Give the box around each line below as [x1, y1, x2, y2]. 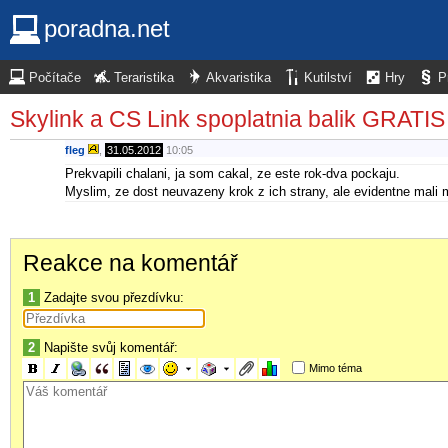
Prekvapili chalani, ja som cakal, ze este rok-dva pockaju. [65, 165, 400, 181]
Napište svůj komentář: [40, 339, 178, 355]
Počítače [29, 71, 81, 85]
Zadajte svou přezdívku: [40, 289, 184, 305]
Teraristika [114, 71, 174, 85]
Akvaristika [206, 71, 271, 85]
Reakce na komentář [23, 249, 238, 276]
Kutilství [304, 71, 352, 85]
